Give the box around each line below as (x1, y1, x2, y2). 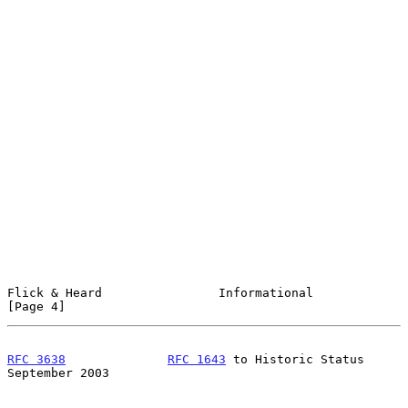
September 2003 (7, 365, 109, 380)
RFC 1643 (168, 352, 226, 366)
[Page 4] (7, 299, 66, 313)
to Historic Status (226, 352, 364, 366)
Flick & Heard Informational (7, 285, 313, 300)
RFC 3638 (7, 352, 66, 366)
